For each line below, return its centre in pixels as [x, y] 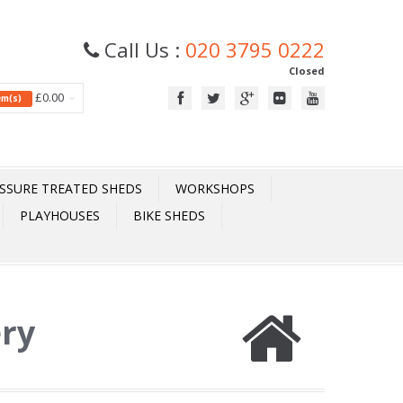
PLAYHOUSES [60, 215]
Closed [307, 71]
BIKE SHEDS [169, 215]
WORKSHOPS [215, 188]
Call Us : [142, 49]
